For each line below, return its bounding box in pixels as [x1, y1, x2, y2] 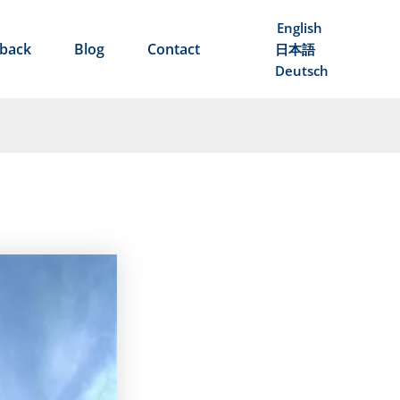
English [276, 19, 322, 37]
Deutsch [275, 62, 329, 79]
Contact [147, 39, 200, 59]
